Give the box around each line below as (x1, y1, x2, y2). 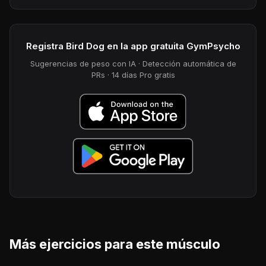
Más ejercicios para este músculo (9, 236, 220, 252)
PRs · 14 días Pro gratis (91, 70, 175, 80)
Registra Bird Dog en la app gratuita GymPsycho (26, 40, 240, 52)
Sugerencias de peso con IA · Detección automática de (30, 59, 236, 69)
